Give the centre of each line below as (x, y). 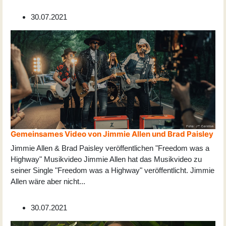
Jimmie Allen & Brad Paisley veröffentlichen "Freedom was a (110, 148)
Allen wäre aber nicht (45, 182)
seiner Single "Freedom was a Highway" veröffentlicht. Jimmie (112, 171)
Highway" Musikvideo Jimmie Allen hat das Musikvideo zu (106, 159)
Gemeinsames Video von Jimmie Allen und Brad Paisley (112, 134)
